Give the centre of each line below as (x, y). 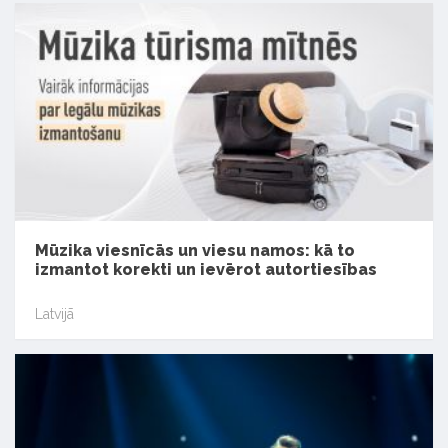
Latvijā (54, 313)
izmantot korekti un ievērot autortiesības (206, 270)
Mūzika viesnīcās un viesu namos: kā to (195, 251)
